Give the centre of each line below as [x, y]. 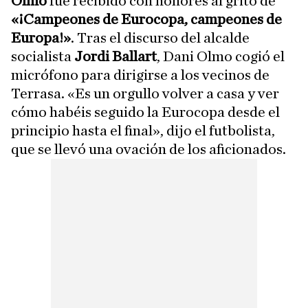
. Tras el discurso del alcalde [160, 37]
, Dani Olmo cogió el [221, 56]
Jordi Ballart [115, 56]
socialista [43, 56]
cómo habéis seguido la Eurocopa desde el [145, 112]
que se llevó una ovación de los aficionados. [148, 149]
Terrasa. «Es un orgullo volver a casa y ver [145, 93]
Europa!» [41, 37]
